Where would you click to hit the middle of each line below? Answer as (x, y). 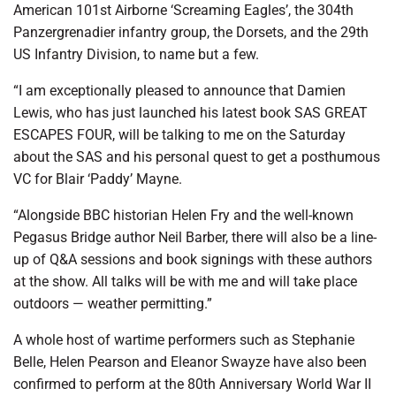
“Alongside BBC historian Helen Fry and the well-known (183, 216)
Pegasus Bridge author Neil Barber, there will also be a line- (195, 238)
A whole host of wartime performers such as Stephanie (184, 340)
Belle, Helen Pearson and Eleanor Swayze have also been (190, 362)
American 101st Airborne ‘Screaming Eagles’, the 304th (183, 11)
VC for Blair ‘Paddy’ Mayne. (98, 179)
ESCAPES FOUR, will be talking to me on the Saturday (179, 135)
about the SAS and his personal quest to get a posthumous (197, 157)
